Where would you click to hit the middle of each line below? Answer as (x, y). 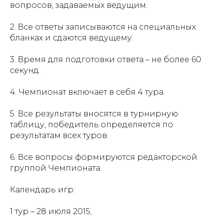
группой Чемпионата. (56, 168)
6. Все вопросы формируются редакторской (104, 157)
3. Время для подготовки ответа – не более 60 (106, 60)
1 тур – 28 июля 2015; (51, 212)
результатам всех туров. (59, 136)
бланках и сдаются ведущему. (72, 38)
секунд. (25, 71)
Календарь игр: (42, 190)
